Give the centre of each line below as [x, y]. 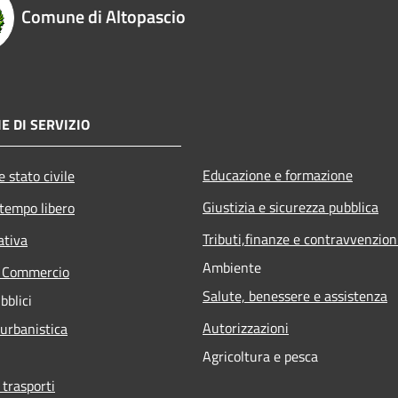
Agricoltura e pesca [260, 356]
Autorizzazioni [246, 327]
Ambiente [232, 267]
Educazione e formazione [278, 175]
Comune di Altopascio [103, 16]
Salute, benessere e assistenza [295, 295]
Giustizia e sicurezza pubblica [291, 207]
